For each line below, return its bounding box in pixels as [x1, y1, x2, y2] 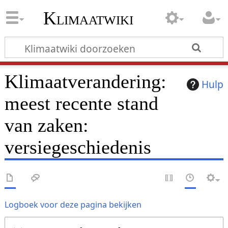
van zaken [4, 115, 83, 136]
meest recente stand [4, 93, 158, 115]
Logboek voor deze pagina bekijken [4, 198, 141, 210]
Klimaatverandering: [4, 71, 166, 93]
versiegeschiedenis [4, 136, 151, 158]
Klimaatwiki [43, 8, 134, 29]
